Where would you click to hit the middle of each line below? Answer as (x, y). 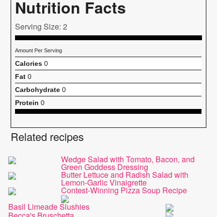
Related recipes (47, 136)
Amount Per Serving (39, 50)
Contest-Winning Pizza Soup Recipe (124, 190)
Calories (29, 63)
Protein (27, 102)
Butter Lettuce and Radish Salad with (124, 174)
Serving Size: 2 (41, 26)
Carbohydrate (38, 89)
